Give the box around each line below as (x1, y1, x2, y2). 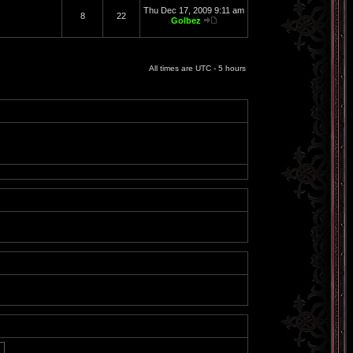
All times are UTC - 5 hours (149, 64, 246, 72)
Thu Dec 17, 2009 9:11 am (143, 6, 244, 15)
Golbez (170, 16, 201, 25)
